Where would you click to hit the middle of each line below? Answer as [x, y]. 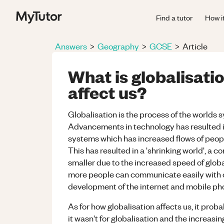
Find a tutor [174, 17]
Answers [71, 46]
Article [195, 46]
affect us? [107, 92]
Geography [118, 46]
